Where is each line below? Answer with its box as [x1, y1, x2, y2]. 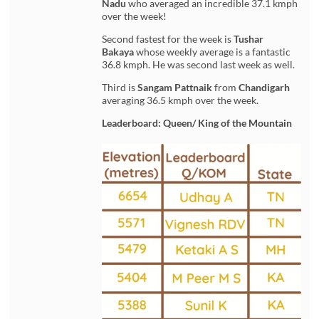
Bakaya [102, 45, 135, 58]
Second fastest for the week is [102, 32, 234, 45]
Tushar [234, 32, 264, 45]
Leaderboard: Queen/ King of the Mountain [102, 116, 293, 129]
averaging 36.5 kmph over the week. [102, 93, 259, 106]
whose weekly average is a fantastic [136, 45, 291, 58]
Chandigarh [236, 80, 291, 93]
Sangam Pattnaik [137, 80, 215, 93]
